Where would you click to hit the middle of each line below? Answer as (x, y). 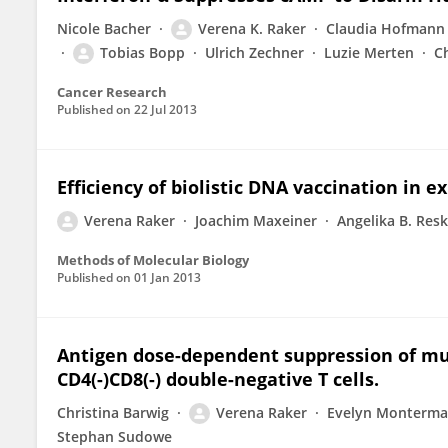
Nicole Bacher (104, 28)
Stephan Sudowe (114, 436)
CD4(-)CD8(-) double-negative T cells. (218, 379)
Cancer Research (112, 92)
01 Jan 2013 (167, 277)
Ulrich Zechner (254, 52)
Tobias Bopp (142, 52)
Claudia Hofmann (385, 28)
